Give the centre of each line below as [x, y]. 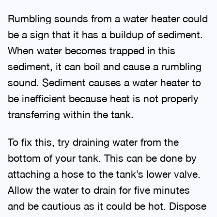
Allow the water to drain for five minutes [99, 188]
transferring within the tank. [71, 112]
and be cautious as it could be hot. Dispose [107, 204]
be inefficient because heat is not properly [103, 96]
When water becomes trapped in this [92, 48]
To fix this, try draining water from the [93, 140]
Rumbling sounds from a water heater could [108, 16]
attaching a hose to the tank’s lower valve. [104, 172]
